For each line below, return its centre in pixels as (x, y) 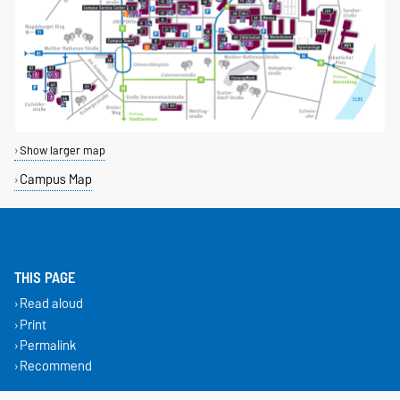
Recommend (55, 365)
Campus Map (55, 179)
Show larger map (62, 150)
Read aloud (51, 304)
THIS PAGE (45, 277)
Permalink (48, 345)
